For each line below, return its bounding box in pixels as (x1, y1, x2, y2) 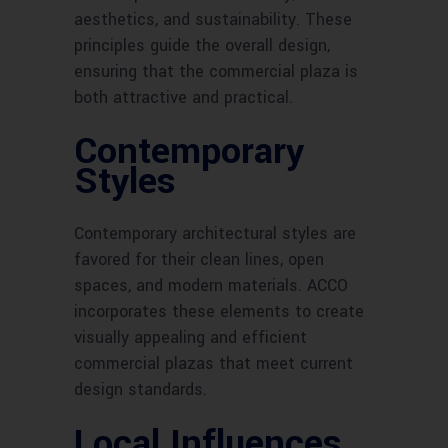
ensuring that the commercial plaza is (74, 60, 358, 84)
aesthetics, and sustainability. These (74, 8, 352, 32)
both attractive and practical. (74, 86, 293, 110)
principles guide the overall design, (74, 34, 330, 58)
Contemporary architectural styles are (74, 222, 356, 246)
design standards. (74, 378, 207, 402)
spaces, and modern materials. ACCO (74, 274, 348, 298)
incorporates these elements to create (74, 300, 364, 324)
